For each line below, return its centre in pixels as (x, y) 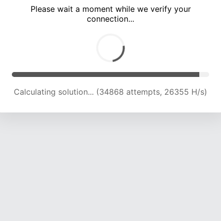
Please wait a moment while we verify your (110, 9)
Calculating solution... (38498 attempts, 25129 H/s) (110, 92)
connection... (110, 19)
